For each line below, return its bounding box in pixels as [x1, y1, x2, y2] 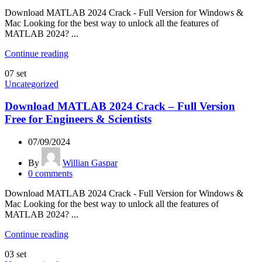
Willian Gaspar [63, 158, 118, 168]
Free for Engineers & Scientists [5, 113, 151, 126]
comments [35, 168, 73, 179]
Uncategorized [5, 78, 58, 89]
